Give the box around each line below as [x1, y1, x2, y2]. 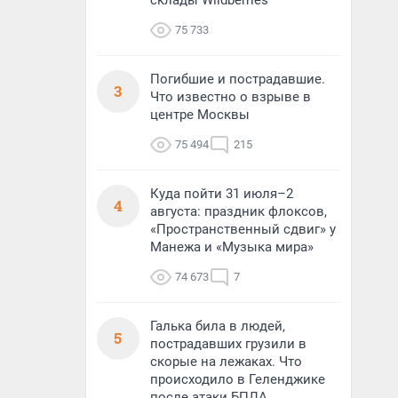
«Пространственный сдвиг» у [150, 221, 336, 237]
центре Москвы [150, 107, 250, 123]
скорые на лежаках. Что [150, 354, 302, 370]
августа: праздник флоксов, [150, 203, 327, 219]
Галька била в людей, [150, 318, 285, 334]
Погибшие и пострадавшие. [150, 71, 325, 87]
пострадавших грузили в [150, 336, 306, 352]
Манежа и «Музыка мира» [150, 239, 314, 255]
